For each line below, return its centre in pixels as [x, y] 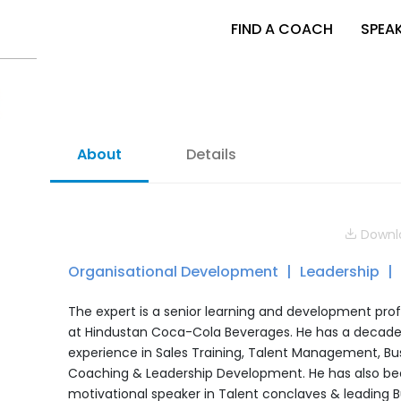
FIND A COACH [282, 29]
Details [211, 154]
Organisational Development [175, 272]
